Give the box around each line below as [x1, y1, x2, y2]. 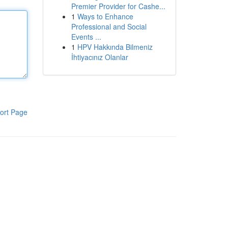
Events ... [71, 32, 101, 42]
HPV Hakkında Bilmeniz [77, 42, 153, 52]
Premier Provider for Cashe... [71, 1, 165, 11]
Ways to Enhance [77, 11, 133, 21]
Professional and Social [71, 21, 147, 32]
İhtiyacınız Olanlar [71, 52, 128, 62]
